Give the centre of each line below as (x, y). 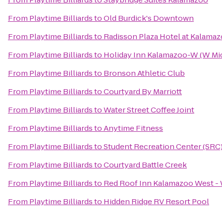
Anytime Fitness (133, 128)
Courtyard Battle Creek (145, 165)
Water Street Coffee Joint (149, 110)
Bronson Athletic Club (144, 73)
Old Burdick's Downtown (149, 18)
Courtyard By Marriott (143, 91)
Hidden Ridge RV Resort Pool (156, 201)
